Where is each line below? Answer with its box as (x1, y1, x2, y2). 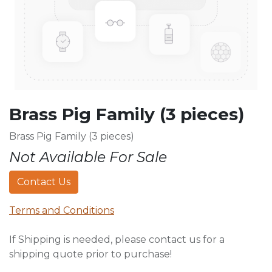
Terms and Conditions (9, 205, 114, 216)
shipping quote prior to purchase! (9, 248, 172, 260)
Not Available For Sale (9, 148, 167, 166)
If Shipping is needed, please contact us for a (9, 234, 225, 245)
